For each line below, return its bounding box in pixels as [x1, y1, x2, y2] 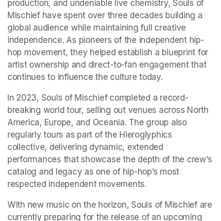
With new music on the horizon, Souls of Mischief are [7, 200, 212, 210]
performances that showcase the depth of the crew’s [7, 154, 212, 165]
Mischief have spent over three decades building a [7, 10, 203, 21]
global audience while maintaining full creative [7, 23, 186, 33]
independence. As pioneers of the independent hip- [7, 35, 204, 45]
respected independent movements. [7, 179, 149, 189]
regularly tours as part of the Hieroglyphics [7, 130, 172, 140]
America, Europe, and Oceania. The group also [7, 117, 187, 128]
